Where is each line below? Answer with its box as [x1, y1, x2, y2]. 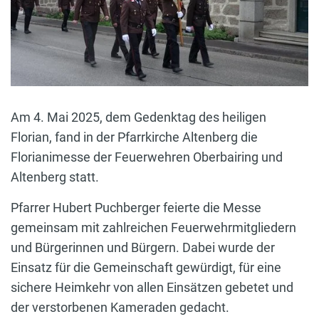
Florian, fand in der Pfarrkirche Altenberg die [11, 130, 258, 145]
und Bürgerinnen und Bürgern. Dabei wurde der [11, 240, 275, 256]
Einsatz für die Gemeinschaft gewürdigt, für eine [11, 260, 281, 276]
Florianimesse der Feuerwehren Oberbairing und [11, 150, 283, 165]
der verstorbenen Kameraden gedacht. [11, 300, 229, 315]
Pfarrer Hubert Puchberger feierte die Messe [11, 200, 261, 216]
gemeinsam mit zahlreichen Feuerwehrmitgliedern [11, 220, 296, 236]
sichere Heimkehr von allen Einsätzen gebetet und [11, 280, 293, 296]
